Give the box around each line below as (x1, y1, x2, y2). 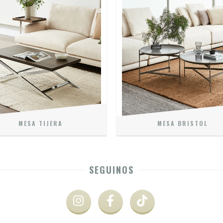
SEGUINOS (89, 163, 134, 176)
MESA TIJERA (18, 118, 63, 127)
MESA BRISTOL (157, 118, 208, 127)
